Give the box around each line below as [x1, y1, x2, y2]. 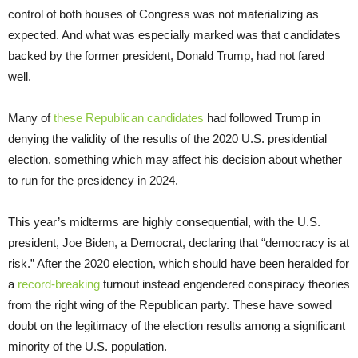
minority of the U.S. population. [8, 340, 167, 354]
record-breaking [18, 277, 100, 292]
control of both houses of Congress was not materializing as [8, 7, 319, 22]
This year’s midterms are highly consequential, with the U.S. [8, 215, 320, 229]
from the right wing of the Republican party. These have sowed [8, 298, 332, 312]
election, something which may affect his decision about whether [8, 153, 342, 167]
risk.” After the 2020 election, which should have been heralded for [8, 257, 349, 271]
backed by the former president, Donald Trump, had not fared [8, 49, 324, 63]
